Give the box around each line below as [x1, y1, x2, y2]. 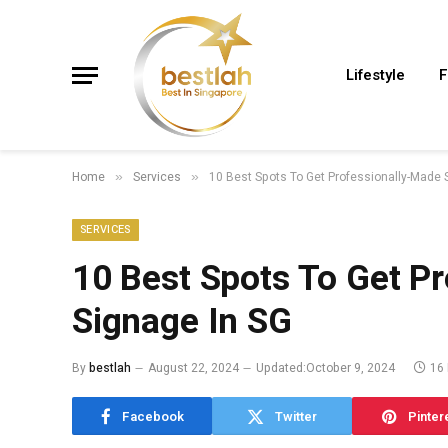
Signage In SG [72, 296, 292, 348]
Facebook [121, 406, 184, 426]
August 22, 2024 [148, 359, 239, 377]
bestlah [89, 359, 131, 377]
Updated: [256, 359, 306, 377]
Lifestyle [346, 64, 405, 86]
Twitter [275, 406, 317, 426]
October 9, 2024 [306, 359, 395, 377]
